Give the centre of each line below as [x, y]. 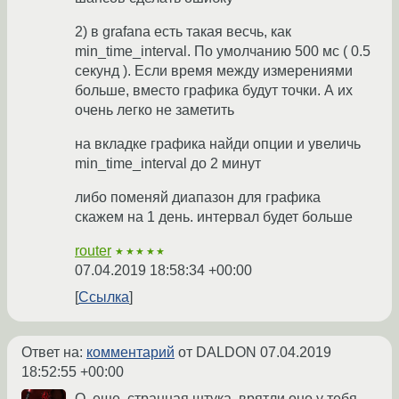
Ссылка [104, 297]
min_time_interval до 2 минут [168, 164]
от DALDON [217, 353]
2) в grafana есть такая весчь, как [183, 32]
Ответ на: [54, 353]
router [93, 251]
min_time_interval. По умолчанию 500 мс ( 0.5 [223, 52]
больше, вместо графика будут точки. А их [214, 91]
